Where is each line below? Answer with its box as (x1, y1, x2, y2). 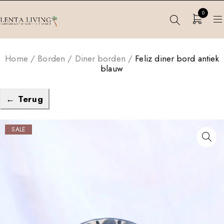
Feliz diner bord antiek (135, 52, 219, 64)
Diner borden (74, 52, 125, 64)
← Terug (6, 93, 43, 105)
